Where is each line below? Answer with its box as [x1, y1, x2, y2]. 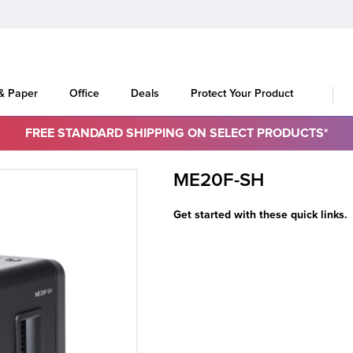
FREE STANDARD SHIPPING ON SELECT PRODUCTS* [24, 124, 329, 141]
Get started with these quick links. [173, 208, 347, 221]
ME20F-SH [173, 171, 264, 190]
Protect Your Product [191, 87, 293, 99]
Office [69, 87, 99, 99]
